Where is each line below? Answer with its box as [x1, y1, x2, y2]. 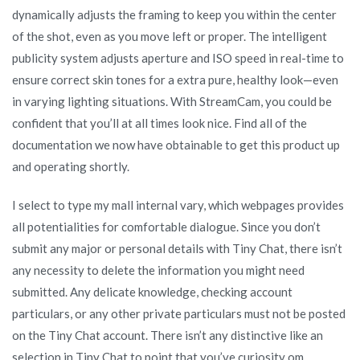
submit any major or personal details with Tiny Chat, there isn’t [12, 240, 342, 256]
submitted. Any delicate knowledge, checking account [12, 284, 292, 299]
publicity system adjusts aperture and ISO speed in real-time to [12, 50, 344, 65]
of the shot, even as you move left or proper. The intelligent [12, 28, 327, 43]
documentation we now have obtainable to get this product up [12, 137, 340, 152]
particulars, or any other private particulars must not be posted [12, 305, 346, 321]
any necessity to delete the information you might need [12, 262, 305, 277]
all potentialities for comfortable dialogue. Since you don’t [12, 219, 321, 234]
